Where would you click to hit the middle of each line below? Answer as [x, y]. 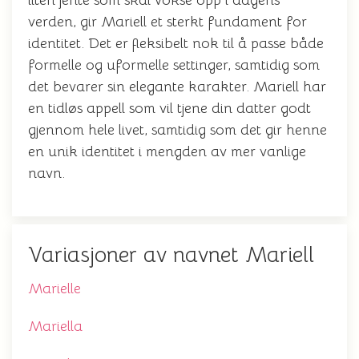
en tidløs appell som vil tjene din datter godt [169, 108]
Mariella [55, 326]
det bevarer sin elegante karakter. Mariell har [177, 87]
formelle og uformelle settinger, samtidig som [174, 65]
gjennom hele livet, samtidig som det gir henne [177, 130]
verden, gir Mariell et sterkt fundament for [167, 22]
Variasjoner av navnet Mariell [171, 255]
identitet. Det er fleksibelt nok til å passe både [176, 43]
